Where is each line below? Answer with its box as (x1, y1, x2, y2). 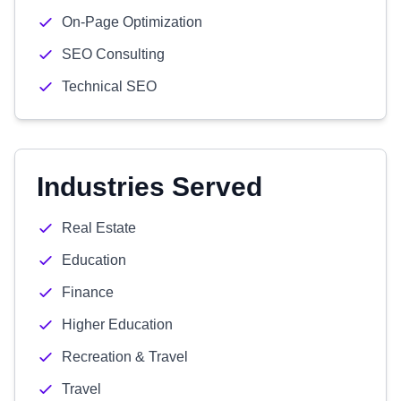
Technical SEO (62, 79, 157, 94)
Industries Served (37, 172, 262, 201)
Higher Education (62, 317, 173, 332)
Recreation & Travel (62, 349, 188, 364)
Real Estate (62, 220, 136, 235)
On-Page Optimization (62, 14, 202, 30)
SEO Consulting (62, 47, 165, 62)
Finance (62, 285, 114, 300)
